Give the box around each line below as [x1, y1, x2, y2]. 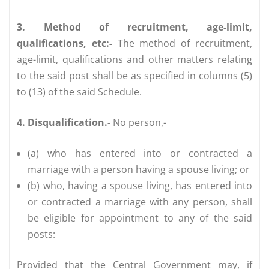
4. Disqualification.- [17, 115, 110, 129]
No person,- [110, 115, 166, 129]
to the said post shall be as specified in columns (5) [17, 68, 252, 82]
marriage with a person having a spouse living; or [28, 162, 250, 176]
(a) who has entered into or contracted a [28, 146, 252, 160]
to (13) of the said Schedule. [17, 85, 142, 98]
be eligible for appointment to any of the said [28, 211, 252, 225]
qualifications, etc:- [17, 36, 112, 50]
